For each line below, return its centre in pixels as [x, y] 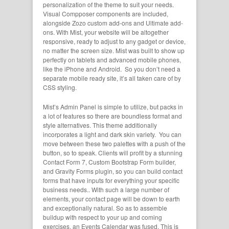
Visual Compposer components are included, [106, 14]
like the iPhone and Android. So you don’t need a [112, 69]
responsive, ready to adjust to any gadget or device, [114, 41]
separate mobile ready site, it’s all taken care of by [112, 78]
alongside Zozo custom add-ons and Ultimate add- [113, 23]
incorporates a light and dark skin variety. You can [112, 134]
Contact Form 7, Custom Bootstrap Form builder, [109, 162]
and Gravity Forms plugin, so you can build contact [113, 171]
